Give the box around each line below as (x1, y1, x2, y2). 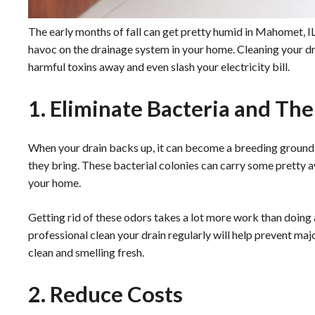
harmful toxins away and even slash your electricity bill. (28, 59, 290, 73)
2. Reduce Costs (28, 281, 183, 308)
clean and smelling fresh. (28, 245, 144, 259)
